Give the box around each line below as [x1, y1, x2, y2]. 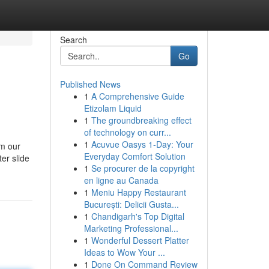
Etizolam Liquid [83, 102, 142, 114]
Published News [59, 78, 121, 90]
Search [59, 34, 87, 46]
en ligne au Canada [83, 174, 159, 186]
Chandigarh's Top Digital [91, 210, 184, 222]
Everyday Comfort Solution [83, 150, 186, 162]
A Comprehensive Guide [91, 90, 184, 102]
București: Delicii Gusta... [83, 198, 179, 210]
